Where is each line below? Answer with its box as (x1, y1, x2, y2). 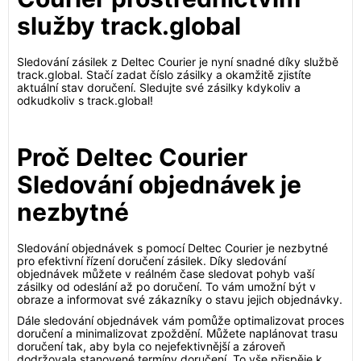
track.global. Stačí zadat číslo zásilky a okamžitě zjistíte (17, 68, 311, 81)
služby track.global (17, 11, 241, 40)
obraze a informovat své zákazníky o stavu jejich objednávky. (17, 293, 342, 306)
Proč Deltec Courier (17, 143, 247, 172)
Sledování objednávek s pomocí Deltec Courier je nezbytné (17, 241, 328, 255)
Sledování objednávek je (17, 170, 301, 199)
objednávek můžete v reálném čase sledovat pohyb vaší (17, 267, 314, 280)
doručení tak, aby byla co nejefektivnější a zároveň (17, 339, 285, 353)
